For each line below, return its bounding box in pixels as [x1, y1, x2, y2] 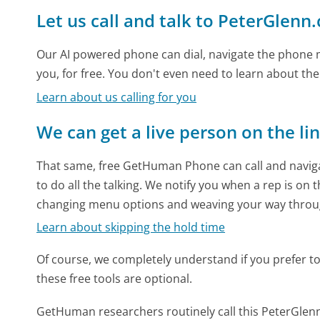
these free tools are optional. [36, 270, 193, 286]
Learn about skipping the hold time [36, 219, 226, 236]
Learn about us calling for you [36, 89, 197, 105]
